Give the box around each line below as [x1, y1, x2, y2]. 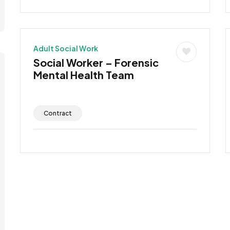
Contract [43, 109, 72, 117]
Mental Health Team [33, 68, 134, 81]
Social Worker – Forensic [33, 55, 159, 69]
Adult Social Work [33, 43, 98, 53]
